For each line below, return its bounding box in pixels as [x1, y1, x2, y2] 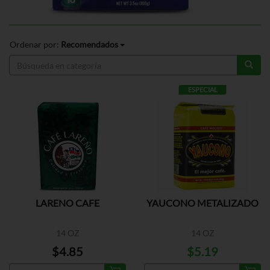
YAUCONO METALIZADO [146, 197, 259, 209]
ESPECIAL [187, 86, 218, 93]
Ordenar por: [10, 39, 61, 49]
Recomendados [61, 39, 118, 49]
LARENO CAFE [36, 197, 99, 209]
